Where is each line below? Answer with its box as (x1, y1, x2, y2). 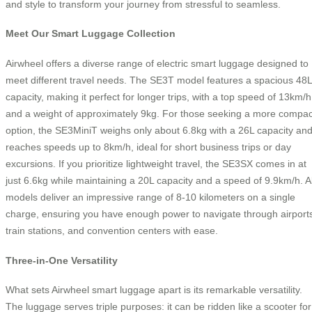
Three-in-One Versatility (6, 254, 118, 266)
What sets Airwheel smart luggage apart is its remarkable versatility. (6, 284, 302, 296)
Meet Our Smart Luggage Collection (6, 28, 175, 40)
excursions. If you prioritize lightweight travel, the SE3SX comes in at (6, 158, 306, 170)
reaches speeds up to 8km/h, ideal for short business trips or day (6, 141, 291, 153)
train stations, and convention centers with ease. (6, 225, 218, 237)
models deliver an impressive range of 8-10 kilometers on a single (6, 192, 295, 203)
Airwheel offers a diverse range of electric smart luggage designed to (6, 58, 309, 70)
